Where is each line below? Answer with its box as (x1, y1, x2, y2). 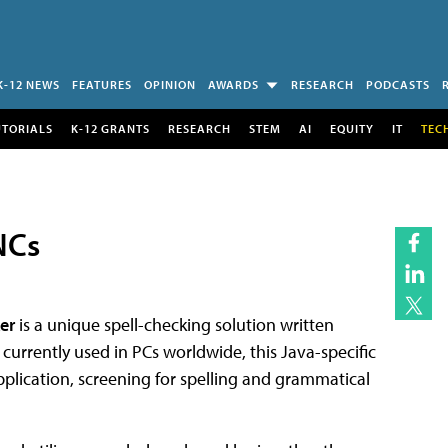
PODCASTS (366, 77, 430, 92)
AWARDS (208, 77, 259, 92)
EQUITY (329, 120, 374, 136)
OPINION (144, 77, 196, 92)
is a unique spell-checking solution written (15, 312, 334, 336)
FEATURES (72, 77, 132, 92)
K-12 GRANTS (70, 120, 150, 136)
